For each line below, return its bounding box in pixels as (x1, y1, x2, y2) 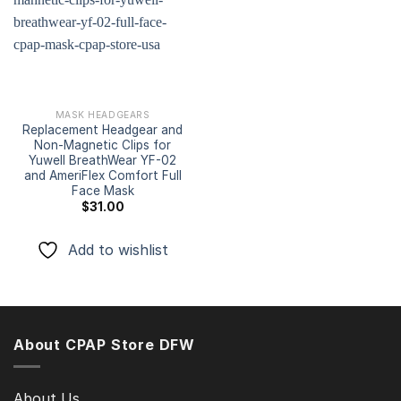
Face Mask (71, 183, 134, 198)
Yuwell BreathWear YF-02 (29, 152, 176, 167)
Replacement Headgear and (22, 122, 183, 137)
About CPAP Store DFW (13, 335, 195, 354)
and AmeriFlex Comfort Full (23, 167, 182, 183)
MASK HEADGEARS (55, 108, 150, 120)
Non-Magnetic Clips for (34, 137, 171, 152)
